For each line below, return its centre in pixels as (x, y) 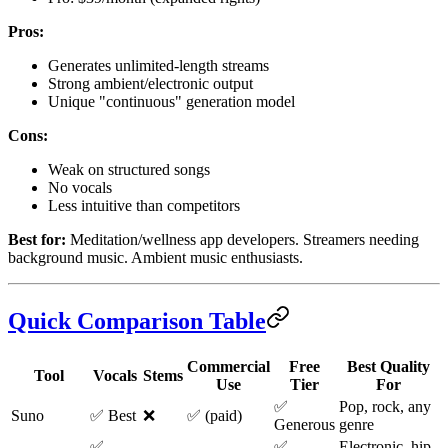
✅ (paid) (214, 415)
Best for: (37, 239)
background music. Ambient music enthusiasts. (155, 257)
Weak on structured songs (129, 169)
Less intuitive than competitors (144, 205)
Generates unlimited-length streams (158, 65)
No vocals (80, 187)
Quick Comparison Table (137, 320)
